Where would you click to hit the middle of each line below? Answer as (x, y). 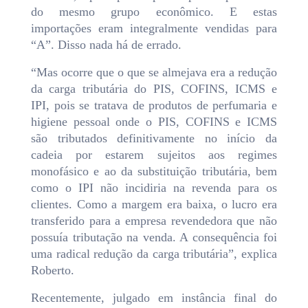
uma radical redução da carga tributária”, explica (154, 254)
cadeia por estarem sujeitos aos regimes (154, 155)
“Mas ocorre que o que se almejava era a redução (154, 73)
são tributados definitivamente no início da (154, 139)
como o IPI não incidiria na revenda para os (154, 188)
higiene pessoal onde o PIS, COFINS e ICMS (154, 122)
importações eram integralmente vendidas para (154, 29)
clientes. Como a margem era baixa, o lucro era (154, 205)
